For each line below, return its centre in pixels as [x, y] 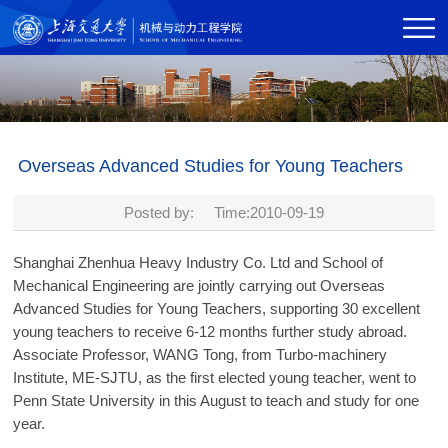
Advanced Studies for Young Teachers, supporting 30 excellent [217, 309]
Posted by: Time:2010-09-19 [223, 213]
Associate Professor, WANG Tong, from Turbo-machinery [200, 355]
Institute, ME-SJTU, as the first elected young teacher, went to [215, 378]
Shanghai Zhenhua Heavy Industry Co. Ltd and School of [198, 263]
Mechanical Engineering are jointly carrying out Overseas [199, 286]
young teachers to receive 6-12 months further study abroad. [210, 332]
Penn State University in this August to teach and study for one [216, 401]
